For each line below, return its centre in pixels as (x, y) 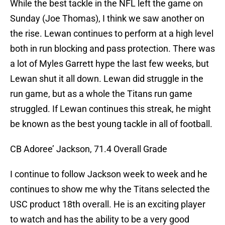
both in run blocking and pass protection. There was (113, 49)
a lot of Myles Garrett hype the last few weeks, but (109, 64)
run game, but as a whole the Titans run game (101, 94)
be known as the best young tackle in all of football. (111, 124)
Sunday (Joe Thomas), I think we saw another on (107, 19)
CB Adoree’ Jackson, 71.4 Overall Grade (89, 149)
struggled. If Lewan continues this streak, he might (110, 109)
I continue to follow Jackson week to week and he (109, 174)
